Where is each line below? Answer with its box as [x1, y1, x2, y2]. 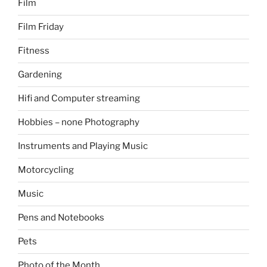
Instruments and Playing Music [18, 141, 148, 152]
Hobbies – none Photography [18, 117, 139, 128]
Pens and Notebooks [18, 212, 104, 223]
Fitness [18, 45, 49, 57]
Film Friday [18, 21, 64, 33]
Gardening [18, 69, 62, 80]
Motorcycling [18, 164, 74, 176]
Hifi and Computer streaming [18, 93, 140, 104]
